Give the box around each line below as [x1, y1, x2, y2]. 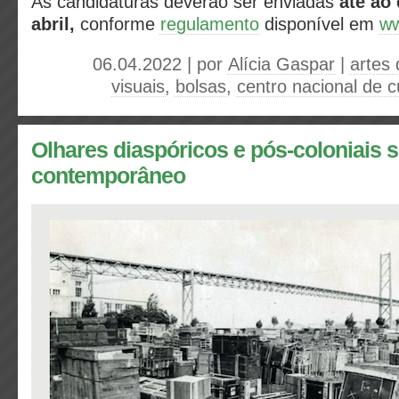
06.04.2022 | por [93, 54, 228, 74]
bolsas [175, 77, 226, 96]
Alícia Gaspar [228, 54, 335, 74]
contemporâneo [31, 164, 185, 188]
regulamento [160, 14, 259, 34]
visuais [111, 77, 165, 96]
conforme [80, 14, 160, 34]
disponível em [259, 14, 379, 34]
